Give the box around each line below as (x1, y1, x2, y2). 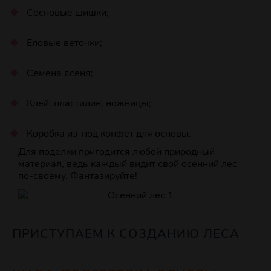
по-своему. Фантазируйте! (18, 169, 137, 183)
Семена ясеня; (26, 67, 93, 80)
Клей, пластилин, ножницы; (26, 97, 151, 111)
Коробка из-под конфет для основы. (26, 127, 191, 141)
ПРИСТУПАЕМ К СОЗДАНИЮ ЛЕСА (12, 226, 240, 243)
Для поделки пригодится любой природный (18, 145, 215, 159)
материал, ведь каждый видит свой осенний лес (18, 157, 237, 171)
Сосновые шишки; (26, 6, 109, 20)
